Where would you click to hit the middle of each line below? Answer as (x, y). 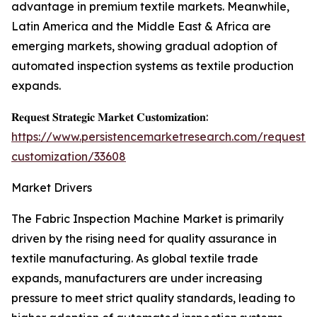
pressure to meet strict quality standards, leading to (153, 298)
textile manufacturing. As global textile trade (135, 259)
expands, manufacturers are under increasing (137, 278)
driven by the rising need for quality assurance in (144, 239)
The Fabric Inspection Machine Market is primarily (148, 219)
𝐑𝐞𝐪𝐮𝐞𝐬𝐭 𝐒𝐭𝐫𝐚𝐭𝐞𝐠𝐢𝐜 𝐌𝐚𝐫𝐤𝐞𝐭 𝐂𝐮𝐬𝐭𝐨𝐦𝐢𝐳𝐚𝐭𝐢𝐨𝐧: (110, 117)
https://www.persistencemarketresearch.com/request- (161, 137)
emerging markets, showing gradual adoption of (144, 46)
